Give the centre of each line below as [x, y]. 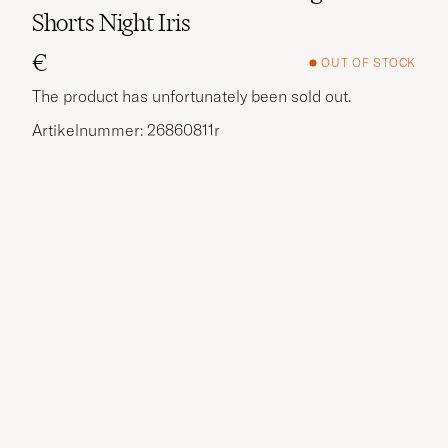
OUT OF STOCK [368, 63]
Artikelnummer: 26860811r [126, 129]
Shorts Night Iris [111, 22]
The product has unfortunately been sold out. [191, 95]
